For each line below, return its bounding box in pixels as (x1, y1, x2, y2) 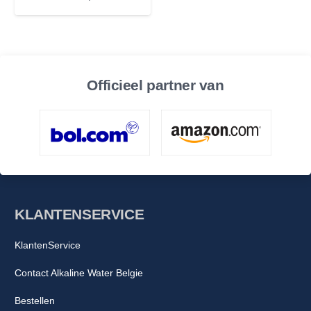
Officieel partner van (87, 76, 224, 93)
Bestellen (15, 295, 55, 307)
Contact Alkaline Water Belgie (15, 267, 143, 279)
